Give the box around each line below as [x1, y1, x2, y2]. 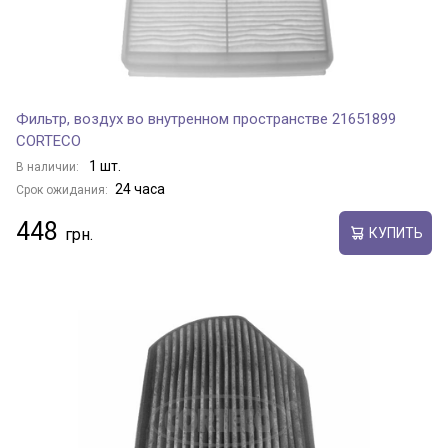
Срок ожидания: [16, 183, 108, 197]
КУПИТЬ [368, 224, 423, 241]
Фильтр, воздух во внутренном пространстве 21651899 [16, 110, 396, 128]
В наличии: [16, 160, 82, 174]
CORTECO [16, 132, 81, 150]
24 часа [115, 181, 165, 197]
